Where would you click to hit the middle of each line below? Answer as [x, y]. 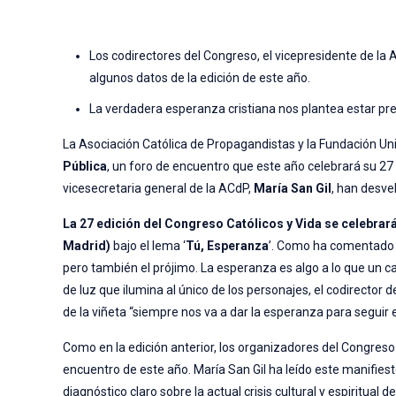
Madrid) [88, 246]
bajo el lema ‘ [150, 246]
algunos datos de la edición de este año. [200, 78]
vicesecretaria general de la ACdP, [159, 189]
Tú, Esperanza [228, 246]
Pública [85, 167]
